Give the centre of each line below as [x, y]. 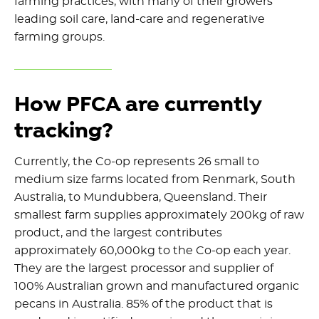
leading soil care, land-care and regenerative [140, 20]
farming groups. [59, 37]
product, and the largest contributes [118, 233]
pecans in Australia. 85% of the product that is [143, 304]
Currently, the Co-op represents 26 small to [137, 162]
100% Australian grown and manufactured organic [157, 287]
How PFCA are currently [138, 105]
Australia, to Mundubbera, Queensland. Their [141, 198]
